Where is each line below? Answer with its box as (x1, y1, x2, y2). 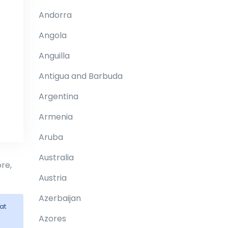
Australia (39, 152, 74, 163)
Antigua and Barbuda (39, 70, 123, 82)
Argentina (39, 91, 78, 102)
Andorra (39, 9, 72, 21)
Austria (39, 172, 67, 184)
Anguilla (39, 50, 70, 62)
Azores (39, 213, 66, 224)
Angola (39, 30, 67, 41)
